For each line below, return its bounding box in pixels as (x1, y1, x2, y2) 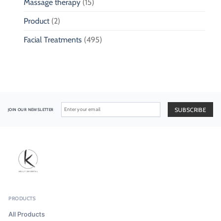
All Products (8, 210, 45, 218)
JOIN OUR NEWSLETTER (8, 107, 54, 112)
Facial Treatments (24, 35, 82, 44)
